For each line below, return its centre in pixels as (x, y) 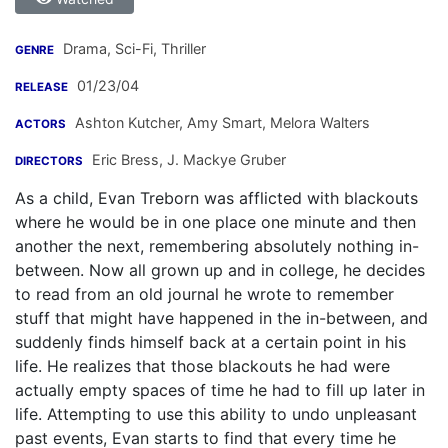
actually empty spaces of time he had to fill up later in (220, 390)
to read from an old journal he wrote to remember (204, 294)
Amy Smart (222, 123)
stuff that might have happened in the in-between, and (221, 318)
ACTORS (40, 124)
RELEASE (41, 87)
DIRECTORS (49, 161)
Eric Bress (125, 160)
